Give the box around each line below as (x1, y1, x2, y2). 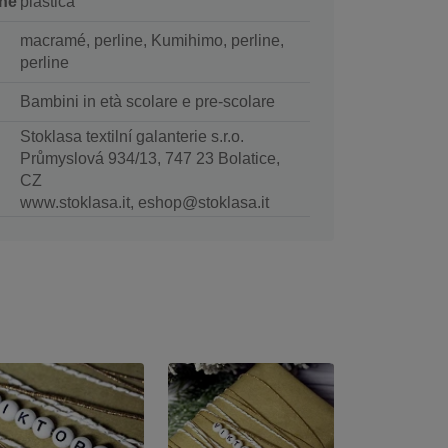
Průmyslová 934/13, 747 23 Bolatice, (19, 150, 280, 168)
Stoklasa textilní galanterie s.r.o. (19, 128, 244, 146)
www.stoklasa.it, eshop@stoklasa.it (19, 194, 269, 212)
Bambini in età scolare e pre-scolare (19, 93, 275, 111)
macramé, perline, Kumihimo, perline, (19, 32, 284, 50)
